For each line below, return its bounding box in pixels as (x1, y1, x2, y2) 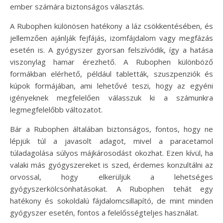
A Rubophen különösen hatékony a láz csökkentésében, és (10, 20, 213, 31)
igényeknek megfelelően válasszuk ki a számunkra (10, 92, 213, 103)
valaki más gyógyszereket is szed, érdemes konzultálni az (10, 159, 213, 170)
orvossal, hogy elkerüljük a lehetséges (10, 171, 213, 182)
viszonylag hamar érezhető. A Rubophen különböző (10, 56, 213, 67)
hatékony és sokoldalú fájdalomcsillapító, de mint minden (10, 195, 213, 206)
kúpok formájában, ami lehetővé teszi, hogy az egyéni (10, 80, 213, 91)
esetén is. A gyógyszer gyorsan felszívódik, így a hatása (10, 44, 213, 55)
